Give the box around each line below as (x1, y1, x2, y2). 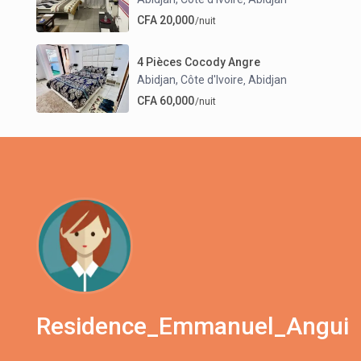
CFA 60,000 (137, 93, 195, 107)
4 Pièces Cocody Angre (137, 55, 261, 68)
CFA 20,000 (137, 13, 195, 27)
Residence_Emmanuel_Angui (36, 312, 350, 341)
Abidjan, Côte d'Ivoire (137, 73, 244, 86)
